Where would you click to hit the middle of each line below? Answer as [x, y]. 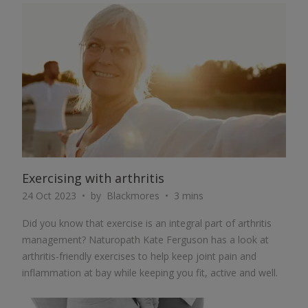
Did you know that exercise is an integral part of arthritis [147, 223]
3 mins [189, 196]
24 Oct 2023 [49, 196]
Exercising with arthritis [93, 178]
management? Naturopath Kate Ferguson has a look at [145, 240]
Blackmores [133, 196]
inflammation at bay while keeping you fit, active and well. [150, 273]
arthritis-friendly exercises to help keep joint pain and [139, 256]
